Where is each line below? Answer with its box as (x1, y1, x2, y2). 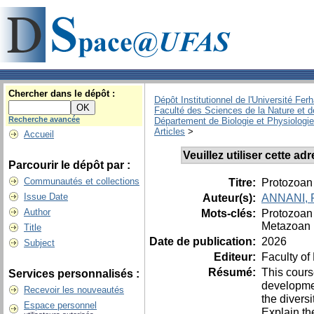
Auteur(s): (203, 191, 259, 204)
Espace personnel (24, 300, 97, 310)
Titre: (228, 176, 259, 189)
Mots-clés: (201, 207, 259, 219)
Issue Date (24, 191, 68, 202)
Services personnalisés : (8, 268, 139, 280)
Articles (154, 126, 185, 137)
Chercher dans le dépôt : (8, 88, 115, 99)
